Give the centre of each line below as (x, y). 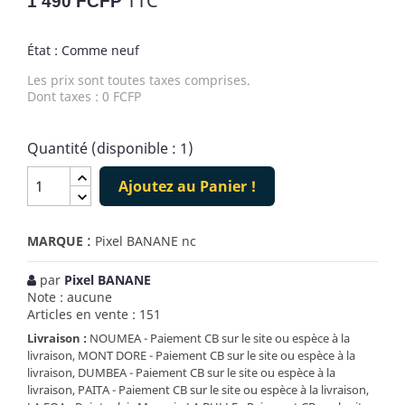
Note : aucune (70, 297)
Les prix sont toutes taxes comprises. (139, 80)
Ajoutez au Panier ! (187, 186)
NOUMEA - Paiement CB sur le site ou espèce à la (218, 338)
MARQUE (55, 241)
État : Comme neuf (83, 50)
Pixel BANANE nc (146, 241)
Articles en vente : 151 (94, 314)
